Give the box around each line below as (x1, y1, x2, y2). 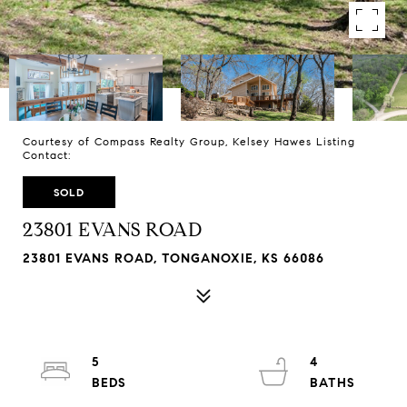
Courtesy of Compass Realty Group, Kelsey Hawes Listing (23, 134, 355, 148)
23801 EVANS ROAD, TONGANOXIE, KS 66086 (23, 251, 324, 266)
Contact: (23, 148, 80, 162)
